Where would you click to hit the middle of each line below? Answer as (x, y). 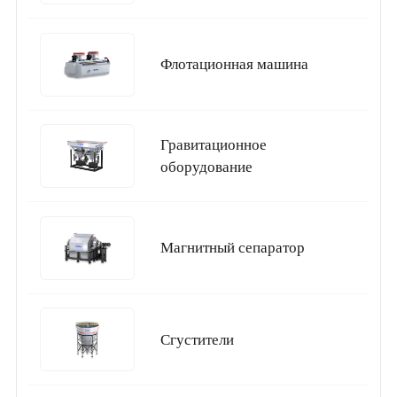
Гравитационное (214, 145)
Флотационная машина (235, 65)
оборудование (207, 167)
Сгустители (198, 339)
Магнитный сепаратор (233, 248)
